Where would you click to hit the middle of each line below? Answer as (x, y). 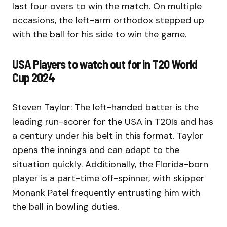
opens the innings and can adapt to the (96, 150)
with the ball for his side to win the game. (101, 35)
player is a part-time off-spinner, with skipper (108, 179)
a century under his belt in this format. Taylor (108, 136)
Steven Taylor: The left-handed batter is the (105, 108)
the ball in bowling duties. (67, 207)
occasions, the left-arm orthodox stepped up (108, 21)
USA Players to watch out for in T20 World (105, 64)
